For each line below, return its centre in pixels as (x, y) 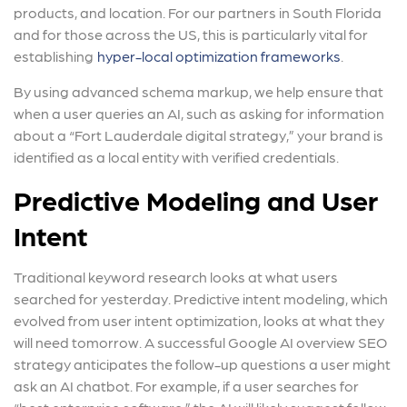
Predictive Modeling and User (196, 199)
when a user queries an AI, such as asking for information (199, 113)
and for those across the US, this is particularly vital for (191, 34)
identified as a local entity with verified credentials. (176, 156)
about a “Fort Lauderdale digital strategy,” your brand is (199, 134)
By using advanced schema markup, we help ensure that (199, 91)
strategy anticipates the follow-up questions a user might (202, 363)
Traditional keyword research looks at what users (176, 276)
